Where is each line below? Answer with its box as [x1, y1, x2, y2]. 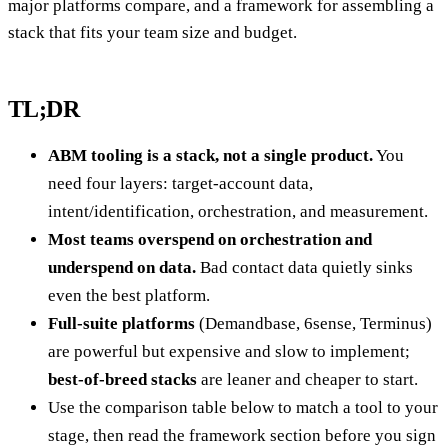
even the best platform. [48, 285, 210, 305]
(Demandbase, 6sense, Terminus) [195, 313, 432, 333]
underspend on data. [48, 257, 196, 277]
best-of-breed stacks [48, 369, 197, 389]
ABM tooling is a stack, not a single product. [48, 145, 373, 165]
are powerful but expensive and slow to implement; [48, 341, 410, 361]
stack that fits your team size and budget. [8, 22, 297, 42]
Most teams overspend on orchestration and [48, 229, 372, 249]
